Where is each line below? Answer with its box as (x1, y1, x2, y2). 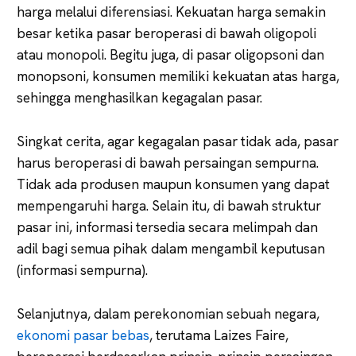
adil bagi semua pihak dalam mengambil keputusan (17, 239, 325, 257)
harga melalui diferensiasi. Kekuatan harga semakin (17, 2, 326, 21)
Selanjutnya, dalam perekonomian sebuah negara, (17, 304, 319, 323)
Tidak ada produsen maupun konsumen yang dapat (17, 175, 330, 193)
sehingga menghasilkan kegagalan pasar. (17, 88, 262, 106)
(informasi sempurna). (17, 261, 148, 279)
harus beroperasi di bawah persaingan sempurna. (17, 153, 319, 172)
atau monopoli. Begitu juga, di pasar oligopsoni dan (17, 45, 324, 64)
